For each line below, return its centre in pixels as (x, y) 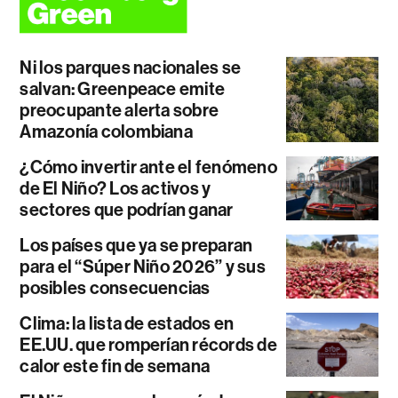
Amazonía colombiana (106, 132)
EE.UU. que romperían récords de (148, 345)
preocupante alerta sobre (119, 111)
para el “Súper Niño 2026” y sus (143, 267)
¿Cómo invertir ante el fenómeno (148, 167)
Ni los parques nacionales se (131, 68)
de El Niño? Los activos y (115, 189)
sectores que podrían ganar (127, 210)
